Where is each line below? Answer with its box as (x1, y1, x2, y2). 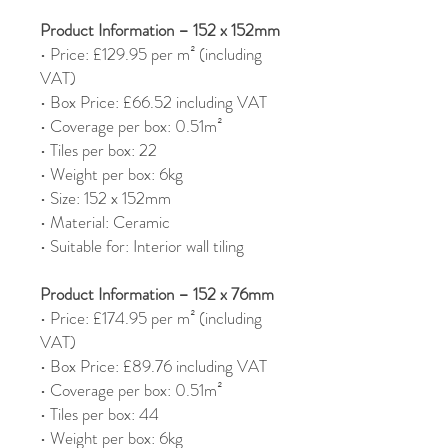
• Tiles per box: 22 (40, 138, 157, 163)
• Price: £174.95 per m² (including (40, 306, 262, 331)
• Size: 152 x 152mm (40, 186, 171, 211)
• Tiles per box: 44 (40, 402, 159, 427)
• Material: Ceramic (40, 210, 170, 235)
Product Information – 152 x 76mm (40, 282, 274, 307)
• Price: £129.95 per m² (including (40, 42, 262, 67)
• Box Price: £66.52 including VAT (40, 90, 267, 115)
